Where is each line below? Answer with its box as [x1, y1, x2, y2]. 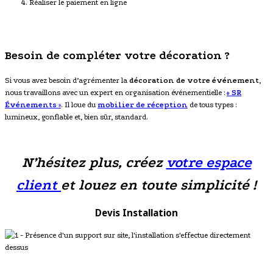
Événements [5, 101, 57, 110]
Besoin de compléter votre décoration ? [5, 49, 230, 63]
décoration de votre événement [129, 76, 259, 85]
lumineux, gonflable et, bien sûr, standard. [5, 113, 148, 122]
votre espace [166, 154, 252, 171]
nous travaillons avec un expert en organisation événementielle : [5, 88, 227, 97]
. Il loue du [61, 101, 97, 110]
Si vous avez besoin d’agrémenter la [5, 76, 129, 85]
